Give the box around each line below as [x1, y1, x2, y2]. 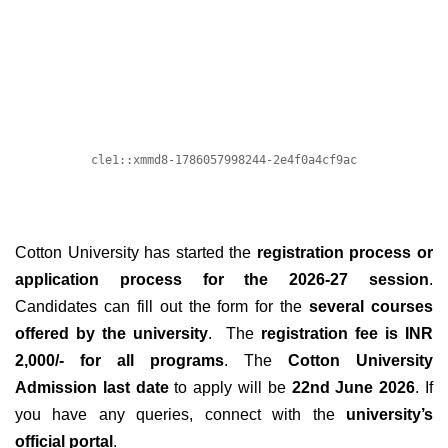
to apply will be [168, 378, 292, 396]
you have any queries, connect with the [15, 405, 346, 423]
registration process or [256, 243, 434, 261]
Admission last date [15, 378, 169, 396]
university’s [346, 405, 433, 423]
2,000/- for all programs [15, 351, 224, 369]
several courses [302, 297, 434, 315]
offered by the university [15, 324, 208, 342]
